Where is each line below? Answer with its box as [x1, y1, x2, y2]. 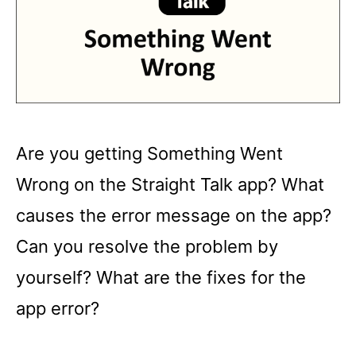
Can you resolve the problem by [16, 235, 278, 257]
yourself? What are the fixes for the [16, 266, 306, 288]
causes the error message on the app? [16, 204, 331, 226]
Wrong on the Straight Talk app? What [16, 173, 324, 195]
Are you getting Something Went [16, 142, 283, 164]
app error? [16, 297, 99, 319]
